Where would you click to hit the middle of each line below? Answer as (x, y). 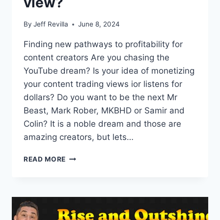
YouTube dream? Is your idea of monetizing (109, 71)
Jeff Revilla (51, 24)
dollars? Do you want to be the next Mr (100, 97)
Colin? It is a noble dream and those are (102, 124)
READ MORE (45, 159)
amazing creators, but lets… (79, 137)
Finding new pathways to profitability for (103, 44)
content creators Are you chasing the (96, 58)
